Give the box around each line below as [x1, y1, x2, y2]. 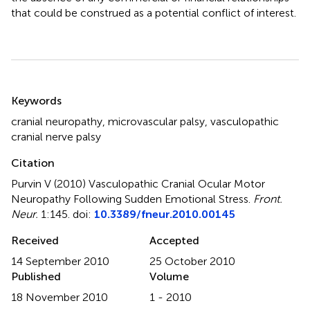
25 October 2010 [149, 254, 235, 268]
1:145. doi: [38, 207, 94, 221]
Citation [11, 156, 55, 170]
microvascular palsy [108, 114, 205, 128]
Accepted [149, 233, 199, 247]
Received [11, 233, 59, 247]
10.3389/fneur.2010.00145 [94, 207, 235, 221]
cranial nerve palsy [11, 129, 101, 143]
